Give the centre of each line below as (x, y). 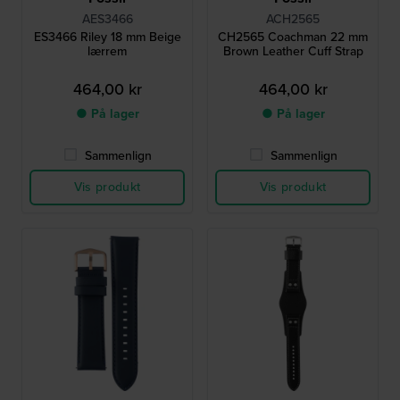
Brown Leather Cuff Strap (293, 52)
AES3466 (107, 20)
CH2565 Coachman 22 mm (293, 37)
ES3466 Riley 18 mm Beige (107, 37)
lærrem (107, 52)
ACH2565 (293, 20)
